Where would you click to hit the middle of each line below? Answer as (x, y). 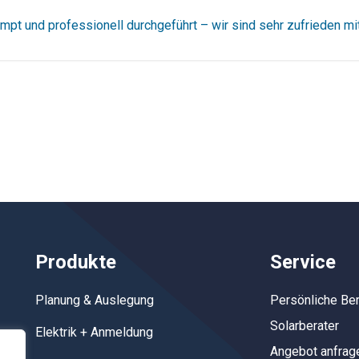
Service (303, 262)
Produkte (76, 262)
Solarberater (304, 326)
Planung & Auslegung (95, 300)
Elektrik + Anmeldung (94, 332)
